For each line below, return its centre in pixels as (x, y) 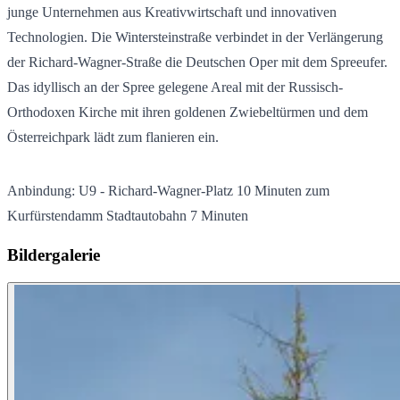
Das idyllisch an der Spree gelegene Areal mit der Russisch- (175, 87)
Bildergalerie (54, 254)
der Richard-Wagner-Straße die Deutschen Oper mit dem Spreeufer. (197, 62)
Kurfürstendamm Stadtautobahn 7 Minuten (128, 216)
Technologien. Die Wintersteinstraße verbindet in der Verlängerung (195, 37)
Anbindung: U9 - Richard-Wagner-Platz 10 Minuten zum (168, 191)
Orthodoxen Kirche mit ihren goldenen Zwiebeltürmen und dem (187, 112)
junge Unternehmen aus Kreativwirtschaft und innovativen (172, 12)
